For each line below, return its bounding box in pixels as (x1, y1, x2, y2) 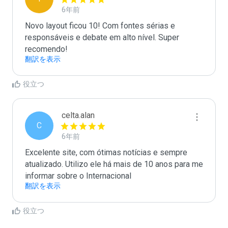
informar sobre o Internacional (25, 171, 133, 181)
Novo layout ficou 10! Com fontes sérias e (25, 21, 175, 31)
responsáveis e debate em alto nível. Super (25, 33, 179, 42)
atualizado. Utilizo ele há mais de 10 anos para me (25, 159, 203, 169)
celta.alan (62, 110, 95, 120)
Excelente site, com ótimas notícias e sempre (25, 148, 187, 157)
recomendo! (25, 44, 70, 54)
